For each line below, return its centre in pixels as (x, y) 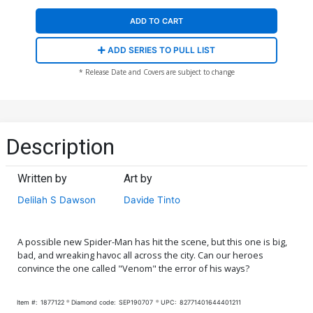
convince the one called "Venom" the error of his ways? (133, 268)
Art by (138, 178)
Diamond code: (94, 302)
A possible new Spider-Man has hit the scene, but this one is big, (152, 241)
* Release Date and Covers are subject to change (156, 72)
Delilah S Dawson (57, 199)
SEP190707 (136, 302)
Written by (42, 178)
